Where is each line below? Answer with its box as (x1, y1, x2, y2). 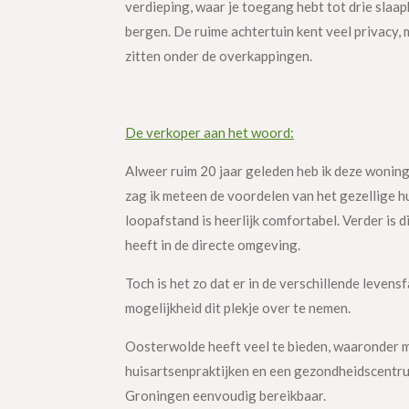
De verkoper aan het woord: (125, 124, 294, 142)
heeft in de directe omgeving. (125, 236, 300, 254)
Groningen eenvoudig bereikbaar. (125, 387, 326, 404)
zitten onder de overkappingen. (125, 47, 315, 65)
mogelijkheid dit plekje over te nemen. (125, 299, 351, 317)
